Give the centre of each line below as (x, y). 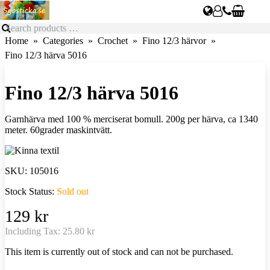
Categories (63, 40)
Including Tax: (34, 231)
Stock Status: (31, 191)
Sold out (73, 191)
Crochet (113, 40)
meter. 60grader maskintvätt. (58, 130)
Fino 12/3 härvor (174, 40)
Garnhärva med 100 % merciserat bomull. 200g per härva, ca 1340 (131, 119)
